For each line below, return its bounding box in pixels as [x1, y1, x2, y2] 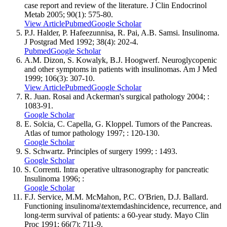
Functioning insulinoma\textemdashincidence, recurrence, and [24, 201, 221, 210]
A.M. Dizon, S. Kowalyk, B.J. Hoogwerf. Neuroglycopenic [24, 55, 217, 64]
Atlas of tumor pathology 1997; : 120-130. [24, 128, 160, 137]
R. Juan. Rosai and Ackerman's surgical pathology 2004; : [24, 92, 209, 101]
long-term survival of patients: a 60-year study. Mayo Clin [24, 210, 209, 219]
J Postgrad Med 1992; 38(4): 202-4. [24, 37, 138, 46]
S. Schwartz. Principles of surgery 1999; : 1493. [24, 146, 177, 156]
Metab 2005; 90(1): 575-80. [24, 10, 113, 19]
